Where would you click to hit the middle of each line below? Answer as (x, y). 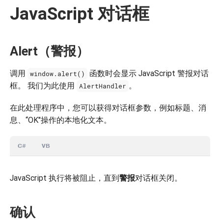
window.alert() (58, 74)
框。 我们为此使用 (43, 85)
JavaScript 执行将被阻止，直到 (65, 178)
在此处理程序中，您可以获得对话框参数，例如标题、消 (108, 108)
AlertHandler (103, 86)
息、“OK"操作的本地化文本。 (61, 120)
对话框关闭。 (159, 178)
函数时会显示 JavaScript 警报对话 (148, 73)
